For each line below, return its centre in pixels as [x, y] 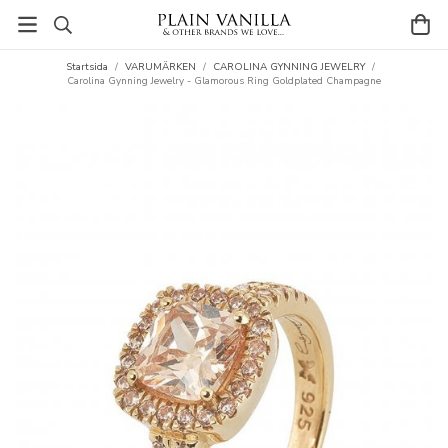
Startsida [87, 67]
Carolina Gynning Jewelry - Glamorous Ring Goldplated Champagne [224, 81]
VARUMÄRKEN [160, 67]
